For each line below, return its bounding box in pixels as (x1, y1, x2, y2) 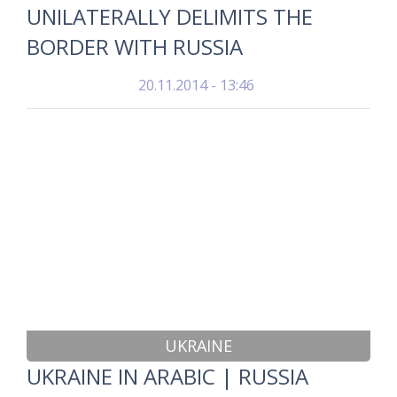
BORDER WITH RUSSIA (27, 32, 243, 61)
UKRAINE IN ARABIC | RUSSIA (27, 362, 308, 391)
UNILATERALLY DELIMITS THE (27, 2, 313, 31)
